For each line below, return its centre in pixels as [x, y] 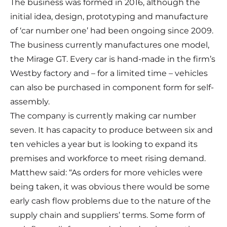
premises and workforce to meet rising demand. [108, 159]
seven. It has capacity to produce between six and [111, 130]
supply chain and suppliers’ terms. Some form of [107, 215]
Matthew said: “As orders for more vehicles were [106, 173]
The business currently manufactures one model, [110, 45]
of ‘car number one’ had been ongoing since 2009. [112, 31]
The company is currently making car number [103, 116]
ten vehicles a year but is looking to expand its [104, 144]
